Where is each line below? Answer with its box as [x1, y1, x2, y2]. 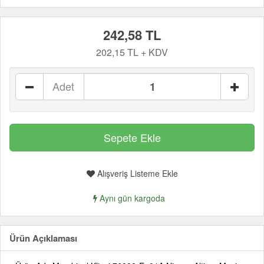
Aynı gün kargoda [97, 192, 165, 204]
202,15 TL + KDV [96, 45, 168, 60]
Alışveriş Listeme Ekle [94, 167, 178, 180]
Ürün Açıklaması [9, 232, 77, 245]
